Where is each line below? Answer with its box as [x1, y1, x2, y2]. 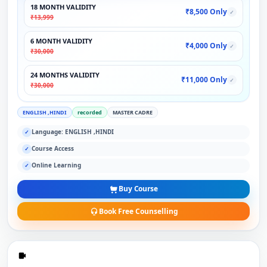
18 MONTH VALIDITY [30, 2, 96, 11]
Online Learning [32, 161, 81, 170]
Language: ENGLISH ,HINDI [32, 128, 114, 136]
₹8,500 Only [185, 7, 227, 17]
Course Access [32, 144, 74, 153]
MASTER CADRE [113, 108, 153, 116]
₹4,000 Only [185, 41, 227, 51]
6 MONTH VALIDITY [30, 36, 92, 45]
